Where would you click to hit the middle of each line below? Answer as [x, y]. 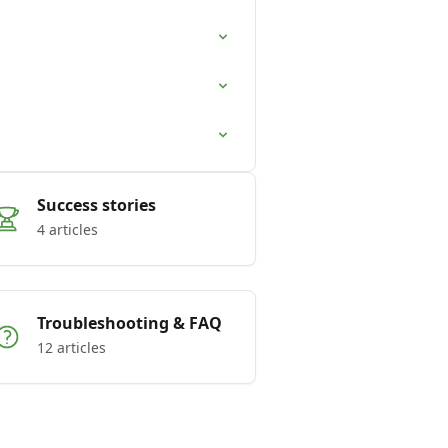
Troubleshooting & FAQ [129, 323]
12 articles [71, 347]
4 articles [67, 229]
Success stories [96, 205]
